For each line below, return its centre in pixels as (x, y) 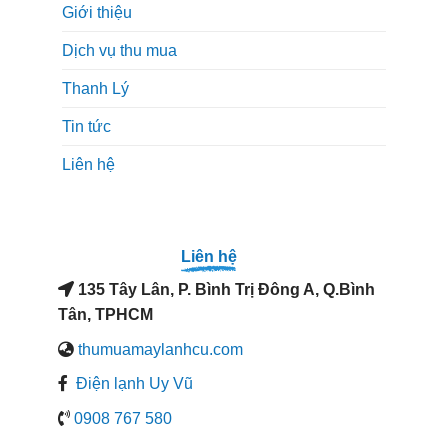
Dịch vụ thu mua (120, 50)
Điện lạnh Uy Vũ (133, 384)
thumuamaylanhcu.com (161, 349)
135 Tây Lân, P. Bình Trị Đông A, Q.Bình (225, 289)
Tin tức (87, 126)
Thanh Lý (96, 88)
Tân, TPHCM (106, 314)
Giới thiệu (97, 12)
